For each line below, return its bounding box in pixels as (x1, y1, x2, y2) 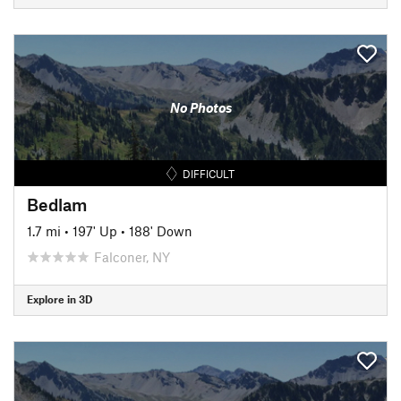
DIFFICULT (183, 166, 235, 180)
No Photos (169, 99, 232, 115)
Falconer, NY (94, 248, 170, 265)
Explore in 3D (27, 293, 92, 305)
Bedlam (27, 193, 87, 215)
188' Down (129, 222, 192, 239)
